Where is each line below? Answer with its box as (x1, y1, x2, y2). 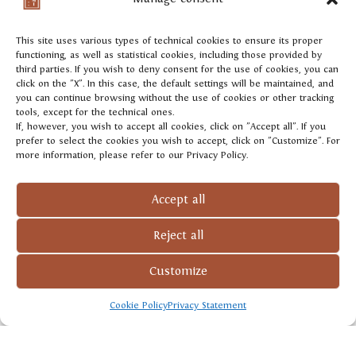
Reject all (153, 228, 203, 242)
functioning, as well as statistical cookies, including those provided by (16, 49, 322, 60)
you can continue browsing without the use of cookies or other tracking (16, 92, 334, 103)
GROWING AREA (126, 137, 230, 154)
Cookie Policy (110, 300, 168, 311)
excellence (125, 199, 230, 227)
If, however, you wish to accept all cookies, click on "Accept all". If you (16, 121, 326, 132)
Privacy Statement (168, 300, 246, 311)
